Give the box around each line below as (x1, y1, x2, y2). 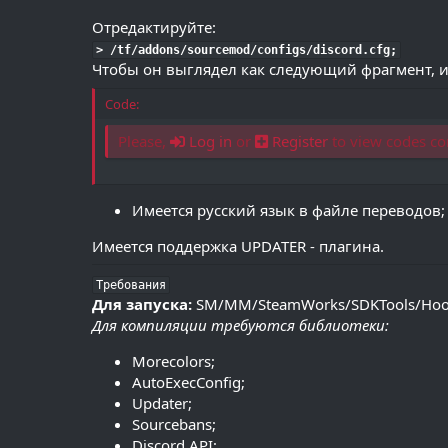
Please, (118, 130, 170, 151)
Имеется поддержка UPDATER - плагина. (92, 235, 384, 256)
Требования (96, 277, 166, 292)
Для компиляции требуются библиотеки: (92, 314, 389, 335)
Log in (185, 130, 232, 151)
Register (268, 130, 328, 151)
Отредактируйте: (92, 17, 216, 38)
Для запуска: (92, 293, 192, 314)
